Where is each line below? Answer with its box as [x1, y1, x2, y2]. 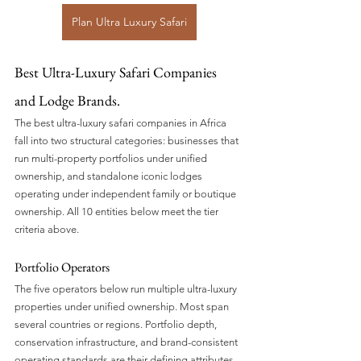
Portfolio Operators [15, 259, 110, 276]
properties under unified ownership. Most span [15, 301, 231, 313]
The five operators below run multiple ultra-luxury [15, 283, 239, 296]
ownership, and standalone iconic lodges [15, 170, 205, 183]
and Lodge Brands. [15, 91, 120, 110]
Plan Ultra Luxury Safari [71, 15, 187, 30]
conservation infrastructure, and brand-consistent [15, 336, 240, 349]
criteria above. [15, 223, 79, 236]
